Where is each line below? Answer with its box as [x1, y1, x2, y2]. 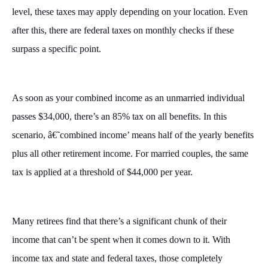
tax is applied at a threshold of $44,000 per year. [12, 167, 195, 178]
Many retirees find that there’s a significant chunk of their [12, 216, 227, 227]
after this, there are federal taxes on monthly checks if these [12, 25, 234, 36]
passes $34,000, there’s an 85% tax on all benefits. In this [12, 111, 227, 122]
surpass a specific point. [12, 44, 103, 54]
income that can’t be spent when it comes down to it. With [12, 234, 230, 245]
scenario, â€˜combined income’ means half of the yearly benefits [12, 130, 254, 141]
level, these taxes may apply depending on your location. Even [12, 7, 248, 17]
